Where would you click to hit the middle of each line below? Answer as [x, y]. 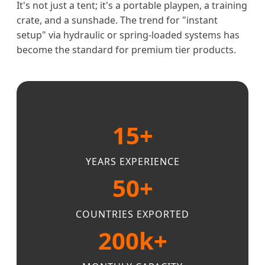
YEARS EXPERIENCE [132, 162]
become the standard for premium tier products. [126, 50]
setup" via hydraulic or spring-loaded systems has [128, 35]
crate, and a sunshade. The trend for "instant [117, 20]
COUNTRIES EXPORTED [132, 214]
